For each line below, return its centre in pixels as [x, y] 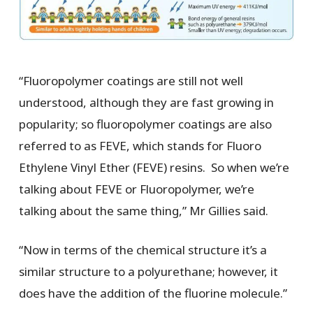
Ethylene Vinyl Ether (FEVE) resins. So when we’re [154, 167]
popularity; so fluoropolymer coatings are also [145, 124]
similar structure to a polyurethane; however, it [148, 272]
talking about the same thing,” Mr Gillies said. [143, 210]
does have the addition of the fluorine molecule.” [153, 293]
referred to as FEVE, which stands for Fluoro [140, 145]
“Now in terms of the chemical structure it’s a [143, 250]
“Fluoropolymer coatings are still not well [131, 80]
